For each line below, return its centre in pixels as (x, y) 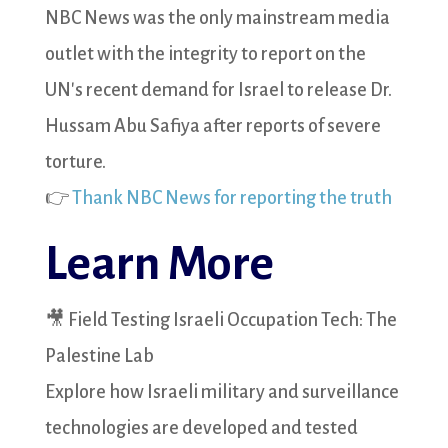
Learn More (159, 263)
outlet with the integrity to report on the (205, 54)
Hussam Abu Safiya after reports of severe (212, 126)
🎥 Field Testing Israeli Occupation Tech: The (220, 320)
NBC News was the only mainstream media (217, 18)
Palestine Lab (99, 356)
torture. (75, 162)
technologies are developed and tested (201, 428)
